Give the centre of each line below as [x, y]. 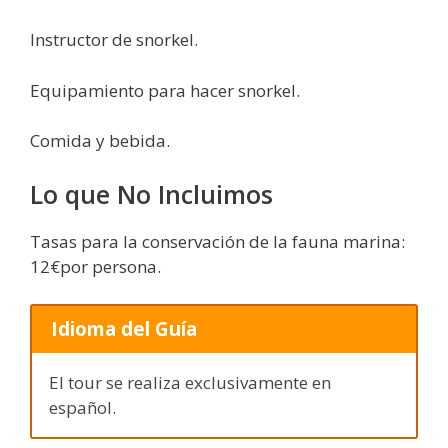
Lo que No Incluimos [151, 193]
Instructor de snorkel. [114, 40]
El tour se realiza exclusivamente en [190, 382]
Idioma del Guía [123, 329]
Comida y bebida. [100, 141]
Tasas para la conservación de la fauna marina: [217, 241]
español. [82, 407]
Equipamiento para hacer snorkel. [165, 90]
